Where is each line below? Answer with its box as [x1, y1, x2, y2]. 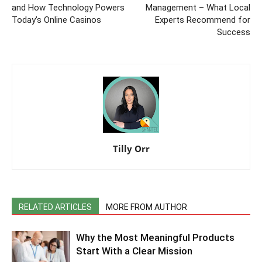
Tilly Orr [112, 143, 150, 155]
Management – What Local [146, 2, 250, 13]
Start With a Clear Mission [76, 245, 192, 257]
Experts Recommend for [155, 15, 250, 26]
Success [217, 27, 250, 38]
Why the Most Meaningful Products [76, 232, 235, 244]
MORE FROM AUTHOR [106, 202, 187, 212]
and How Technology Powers [12, 2, 125, 13]
